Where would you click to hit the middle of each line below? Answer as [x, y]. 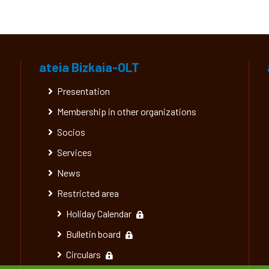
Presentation [83, 91]
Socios [71, 132]
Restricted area [88, 193]
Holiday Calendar [99, 213]
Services [74, 152]
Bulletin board [93, 234]
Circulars [83, 254]
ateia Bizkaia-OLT [89, 67]
